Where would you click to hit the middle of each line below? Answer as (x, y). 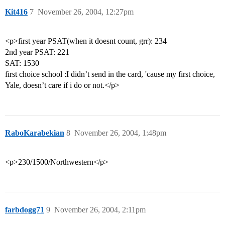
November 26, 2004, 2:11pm (100, 210)
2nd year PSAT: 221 (37, 52)
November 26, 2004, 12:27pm (86, 12)
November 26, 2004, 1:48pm (120, 133)
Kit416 (16, 12)
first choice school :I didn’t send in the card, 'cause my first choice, (110, 74)
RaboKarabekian (35, 133)
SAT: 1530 (22, 63)
